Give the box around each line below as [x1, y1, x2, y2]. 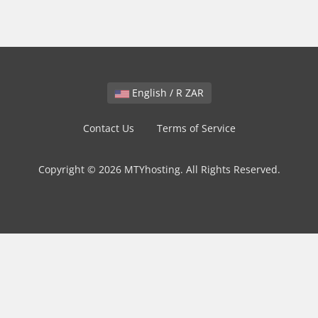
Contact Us [82, 121, 134, 135]
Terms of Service [156, 121, 236, 135]
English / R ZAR [185, 86, 204, 99]
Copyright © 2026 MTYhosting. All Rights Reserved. [38, 163, 280, 176]
